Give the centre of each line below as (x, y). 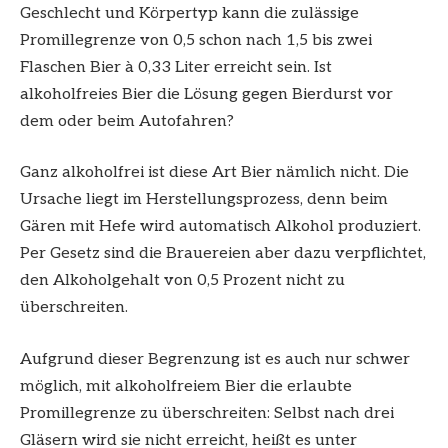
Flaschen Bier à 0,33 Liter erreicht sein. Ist (176, 67)
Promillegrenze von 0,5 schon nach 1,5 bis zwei (196, 40)
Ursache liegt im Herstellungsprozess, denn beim (204, 200)
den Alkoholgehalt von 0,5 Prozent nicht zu (182, 281)
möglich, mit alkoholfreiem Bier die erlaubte (186, 386)
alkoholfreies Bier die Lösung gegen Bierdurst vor (206, 94)
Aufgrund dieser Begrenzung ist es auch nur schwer (215, 359)
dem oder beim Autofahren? (127, 121)
